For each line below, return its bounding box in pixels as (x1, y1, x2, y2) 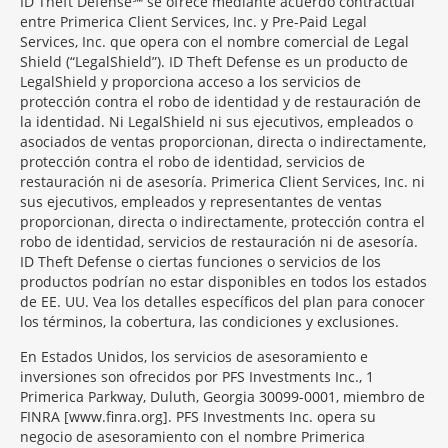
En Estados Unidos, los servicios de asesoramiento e (20, 347, 368, 366)
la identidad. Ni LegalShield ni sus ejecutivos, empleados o (20, 112, 413, 131)
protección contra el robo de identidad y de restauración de (20, 92, 421, 111)
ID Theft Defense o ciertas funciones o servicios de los (20, 252, 381, 271)
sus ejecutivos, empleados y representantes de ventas (20, 192, 382, 211)
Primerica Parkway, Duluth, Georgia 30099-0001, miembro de (20, 387, 425, 406)
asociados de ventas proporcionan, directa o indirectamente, (20, 132, 426, 151)
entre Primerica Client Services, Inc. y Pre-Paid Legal (20, 12, 367, 31)
